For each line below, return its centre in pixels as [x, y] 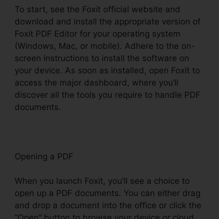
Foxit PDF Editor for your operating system [98, 33]
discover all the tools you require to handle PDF [108, 95]
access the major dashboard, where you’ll [97, 82]
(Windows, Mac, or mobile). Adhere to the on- [105, 46]
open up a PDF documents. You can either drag [108, 193]
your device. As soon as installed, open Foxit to [107, 70]
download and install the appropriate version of [108, 21]
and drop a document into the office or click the [108, 206]
